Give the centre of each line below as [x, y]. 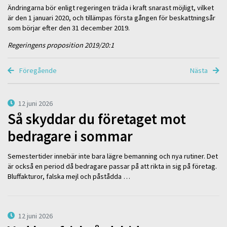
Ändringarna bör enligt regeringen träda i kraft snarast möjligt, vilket [111, 8]
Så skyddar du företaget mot [97, 119]
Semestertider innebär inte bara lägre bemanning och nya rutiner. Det [113, 156]
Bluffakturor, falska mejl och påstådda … [69, 176]
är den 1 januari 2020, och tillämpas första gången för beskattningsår [111, 18]
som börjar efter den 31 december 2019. [69, 28]
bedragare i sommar [70, 137]
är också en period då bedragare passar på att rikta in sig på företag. [112, 166]
